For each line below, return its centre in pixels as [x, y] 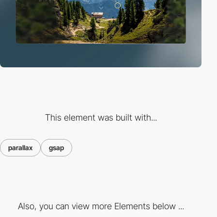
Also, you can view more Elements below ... [101, 206]
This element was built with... [101, 117]
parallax [20, 147]
